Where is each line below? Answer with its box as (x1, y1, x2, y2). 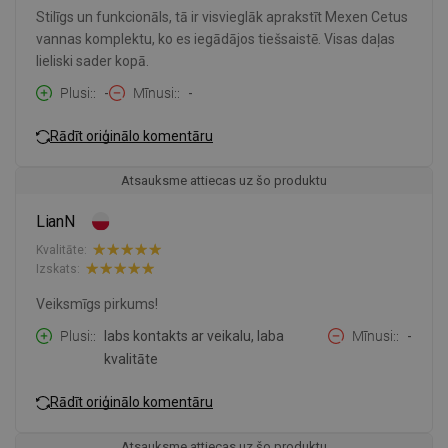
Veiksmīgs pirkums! (36, 296, 158, 313)
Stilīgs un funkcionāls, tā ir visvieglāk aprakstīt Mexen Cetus (36, 9, 408, 26)
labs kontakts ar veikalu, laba (104, 328, 284, 345)
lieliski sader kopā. (36, 53, 149, 70)
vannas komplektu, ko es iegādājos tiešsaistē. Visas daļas (36, 31, 395, 48)
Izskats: (36, 261, 80, 276)
